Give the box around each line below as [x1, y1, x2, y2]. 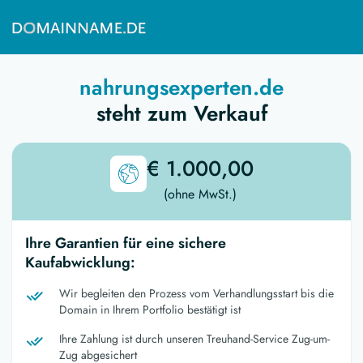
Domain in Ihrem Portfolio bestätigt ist [59, 301, 241, 318]
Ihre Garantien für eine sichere [25, 232, 226, 254]
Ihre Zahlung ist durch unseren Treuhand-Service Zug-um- [59, 330, 330, 347]
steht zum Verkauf [96, 97, 267, 129]
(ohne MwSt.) [163, 184, 237, 203]
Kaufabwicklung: [25, 251, 135, 273]
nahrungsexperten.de [79, 71, 284, 103]
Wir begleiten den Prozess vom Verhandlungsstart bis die [59, 284, 334, 301]
